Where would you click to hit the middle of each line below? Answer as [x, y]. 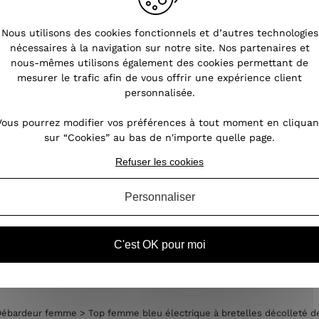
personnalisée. [159, 92]
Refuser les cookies [159, 161]
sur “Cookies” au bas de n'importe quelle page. [159, 137]
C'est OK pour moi [159, 244]
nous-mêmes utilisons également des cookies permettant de [159, 62]
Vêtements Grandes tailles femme [130, 253]
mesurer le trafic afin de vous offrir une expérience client [159, 77]
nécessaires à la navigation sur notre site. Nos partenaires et [159, 47]
